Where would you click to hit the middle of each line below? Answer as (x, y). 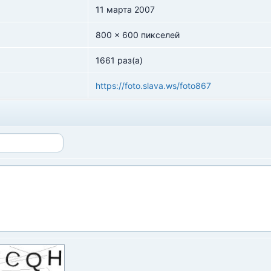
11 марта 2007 (125, 9)
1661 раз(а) (119, 60)
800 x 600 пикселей (138, 35)
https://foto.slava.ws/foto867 (153, 86)
